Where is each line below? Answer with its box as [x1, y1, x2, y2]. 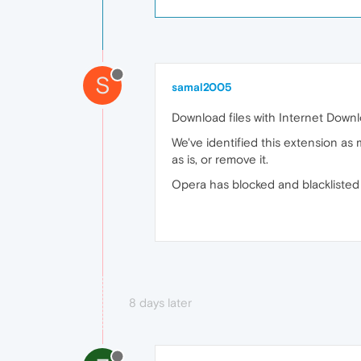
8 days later [129, 296, 192, 309]
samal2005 [172, 81, 232, 93]
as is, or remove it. [172, 152, 268, 166]
